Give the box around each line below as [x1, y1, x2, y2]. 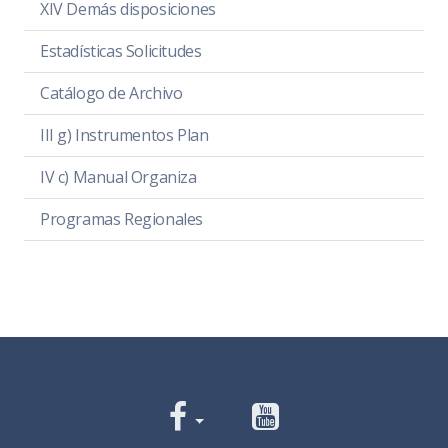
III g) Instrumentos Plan [40, 124, 209, 147]
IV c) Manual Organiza [40, 166, 197, 189]
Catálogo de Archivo [40, 82, 183, 105]
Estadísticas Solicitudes [40, 40, 202, 63]
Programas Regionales [40, 208, 203, 231]
